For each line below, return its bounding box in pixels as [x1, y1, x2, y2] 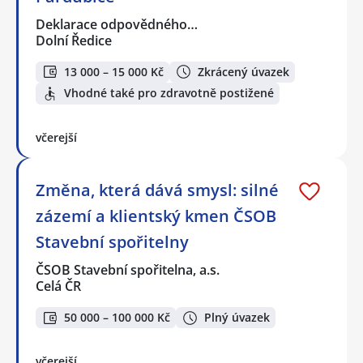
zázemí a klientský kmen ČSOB [36, 204, 276, 227]
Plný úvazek [204, 310, 270, 326]
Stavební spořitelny [36, 230, 189, 253]
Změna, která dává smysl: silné [36, 178, 279, 201]
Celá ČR [36, 276, 81, 295]
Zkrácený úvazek [198, 63, 289, 79]
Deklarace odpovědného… [36, 15, 199, 33]
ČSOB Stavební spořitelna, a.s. [36, 260, 221, 279]
